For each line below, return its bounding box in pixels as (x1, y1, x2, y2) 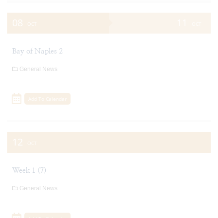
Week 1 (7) (12, 167, 46, 175)
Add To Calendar (28, 95, 67, 103)
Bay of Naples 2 (12, 47, 63, 55)
